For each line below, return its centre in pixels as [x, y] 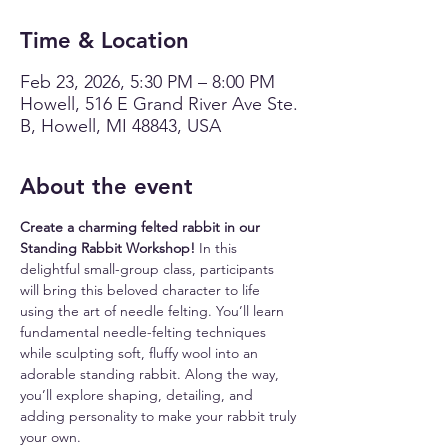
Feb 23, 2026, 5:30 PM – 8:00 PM [147, 82]
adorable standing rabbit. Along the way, [151, 374]
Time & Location [104, 40]
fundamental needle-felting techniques [145, 332]
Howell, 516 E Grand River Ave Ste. [159, 104]
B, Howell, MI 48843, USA [120, 126]
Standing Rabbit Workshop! [107, 248]
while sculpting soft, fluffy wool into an [141, 353]
